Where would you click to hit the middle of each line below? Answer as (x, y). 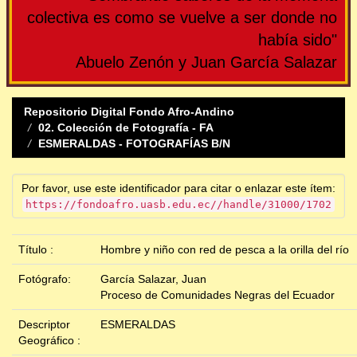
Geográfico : (51, 341)
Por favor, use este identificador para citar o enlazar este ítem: (178, 188)
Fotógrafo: (46, 279)
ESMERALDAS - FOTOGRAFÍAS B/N (134, 144)
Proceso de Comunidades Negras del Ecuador (218, 295)
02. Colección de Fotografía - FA (126, 128)
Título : (37, 250)
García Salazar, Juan (153, 279)
